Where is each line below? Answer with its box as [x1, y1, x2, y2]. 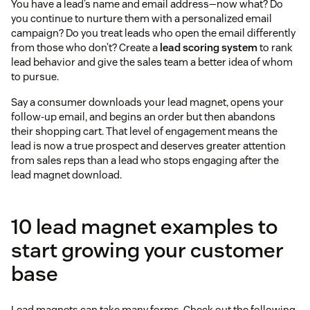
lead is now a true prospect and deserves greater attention [11, 139, 286, 153]
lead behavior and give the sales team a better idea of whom [11, 55, 293, 69]
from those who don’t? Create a [11, 41, 160, 55]
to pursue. [11, 70, 59, 84]
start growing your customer [11, 237, 284, 264]
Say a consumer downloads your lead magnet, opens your [11, 95, 284, 109]
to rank [257, 41, 293, 55]
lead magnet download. [11, 168, 122, 182]
